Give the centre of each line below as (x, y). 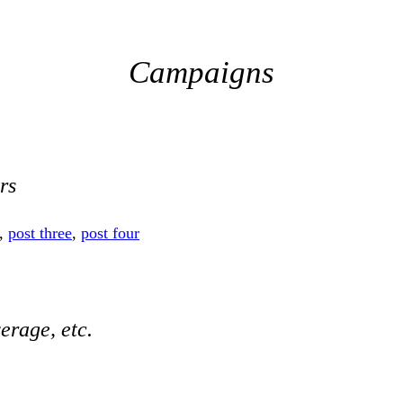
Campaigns (201, 73)
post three (40, 233)
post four (110, 233)
